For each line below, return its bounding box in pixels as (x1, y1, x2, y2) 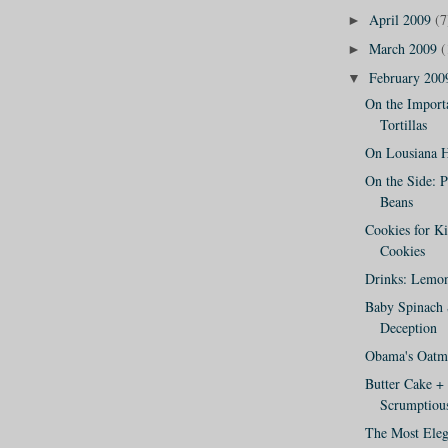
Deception (379, 317, 437, 337)
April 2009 (368, 10, 435, 30)
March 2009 (368, 39, 441, 59)
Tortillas (379, 114, 427, 134)
